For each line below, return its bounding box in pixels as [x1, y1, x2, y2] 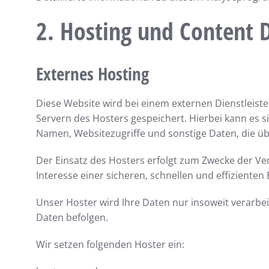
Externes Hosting [36, 62, 149, 85]
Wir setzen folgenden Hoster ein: [36, 238, 184, 251]
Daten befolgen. [36, 211, 108, 224]
